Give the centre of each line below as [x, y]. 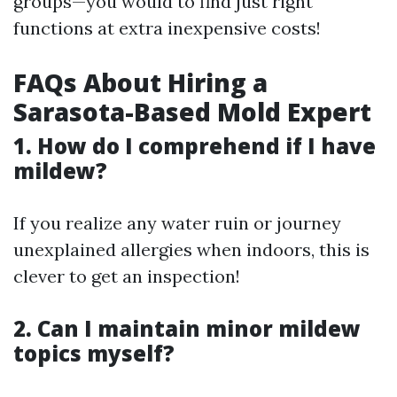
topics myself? [94, 353]
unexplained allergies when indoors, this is [191, 249]
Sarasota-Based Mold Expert [192, 112]
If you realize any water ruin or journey [177, 223]
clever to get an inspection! [127, 276]
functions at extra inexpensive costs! [167, 28]
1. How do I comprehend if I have [195, 146]
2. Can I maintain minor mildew [187, 328]
